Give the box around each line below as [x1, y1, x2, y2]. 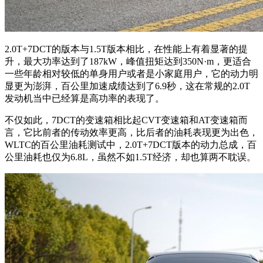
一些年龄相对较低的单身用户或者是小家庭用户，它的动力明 [5, 69, 258, 79]
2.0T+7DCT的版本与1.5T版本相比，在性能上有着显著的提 [5, 44, 248, 55]
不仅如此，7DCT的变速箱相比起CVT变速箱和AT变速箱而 [5, 115, 248, 126]
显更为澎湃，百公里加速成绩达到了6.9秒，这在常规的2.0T [5, 81, 250, 92]
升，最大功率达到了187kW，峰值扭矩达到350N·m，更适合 [5, 56, 251, 67]
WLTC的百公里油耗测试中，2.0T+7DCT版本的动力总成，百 [5, 140, 257, 150]
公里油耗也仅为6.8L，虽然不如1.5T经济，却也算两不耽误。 [5, 152, 256, 163]
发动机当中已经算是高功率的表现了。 [5, 93, 164, 104]
